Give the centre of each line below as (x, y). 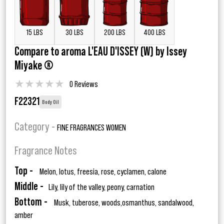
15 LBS (34, 33)
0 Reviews (84, 84)
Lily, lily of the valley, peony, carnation (101, 187)
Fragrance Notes (46, 151)
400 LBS (154, 33)
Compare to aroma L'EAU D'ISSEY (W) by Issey (101, 52)
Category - (36, 127)
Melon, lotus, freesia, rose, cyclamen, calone (102, 172)
